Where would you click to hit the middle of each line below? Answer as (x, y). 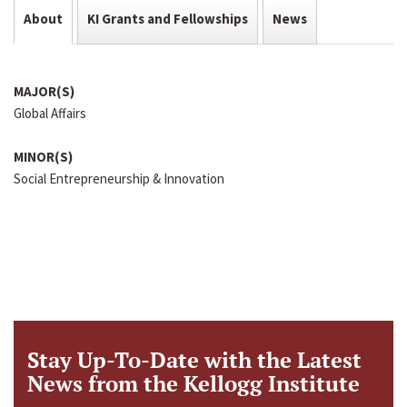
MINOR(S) (43, 157)
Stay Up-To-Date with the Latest (194, 360)
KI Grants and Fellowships (168, 19)
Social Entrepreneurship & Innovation (119, 179)
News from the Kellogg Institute (194, 384)
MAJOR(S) (44, 92)
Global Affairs (50, 114)
